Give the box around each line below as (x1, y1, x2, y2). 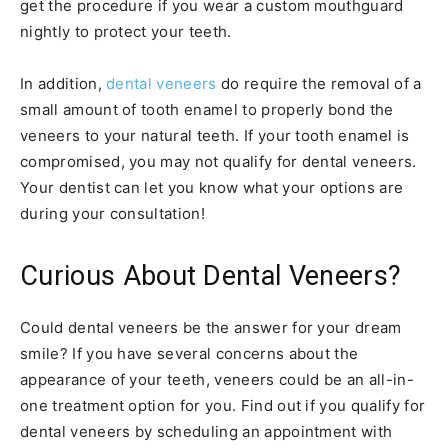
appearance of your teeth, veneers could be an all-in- (20, 369, 414, 389)
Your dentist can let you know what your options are (20, 177, 404, 197)
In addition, (20, 73, 102, 93)
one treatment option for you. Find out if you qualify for (20, 395, 426, 415)
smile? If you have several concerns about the (20, 343, 359, 363)
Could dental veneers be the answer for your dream (20, 317, 402, 337)
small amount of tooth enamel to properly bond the (20, 99, 394, 119)
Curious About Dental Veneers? (20, 259, 402, 292)
